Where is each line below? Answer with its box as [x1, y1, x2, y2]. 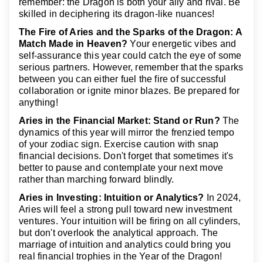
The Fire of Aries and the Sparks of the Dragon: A [19, 26, 242, 37]
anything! [19, 97, 58, 107]
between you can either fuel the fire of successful [19, 73, 227, 84]
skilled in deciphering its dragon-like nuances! [19, 8, 215, 19]
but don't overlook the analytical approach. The [19, 228, 218, 238]
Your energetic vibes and [127, 38, 237, 49]
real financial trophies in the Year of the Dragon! [19, 251, 222, 262]
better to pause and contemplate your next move [19, 162, 224, 173]
